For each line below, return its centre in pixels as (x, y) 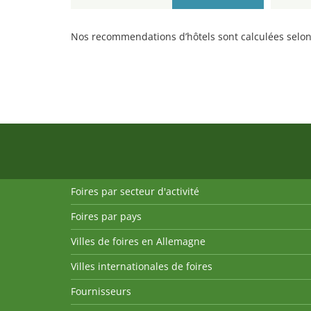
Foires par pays (106, 217)
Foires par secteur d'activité (135, 192)
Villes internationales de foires (142, 267)
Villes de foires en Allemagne (138, 242)
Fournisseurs (101, 292)
